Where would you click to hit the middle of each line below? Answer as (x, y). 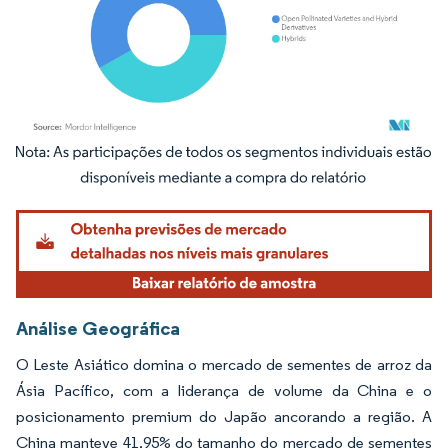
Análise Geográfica (98, 327)
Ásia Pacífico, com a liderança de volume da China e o (224, 390)
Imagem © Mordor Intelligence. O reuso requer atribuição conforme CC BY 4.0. (226, 164)
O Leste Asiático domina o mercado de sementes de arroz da (224, 364)
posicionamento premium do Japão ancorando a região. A (224, 416)
